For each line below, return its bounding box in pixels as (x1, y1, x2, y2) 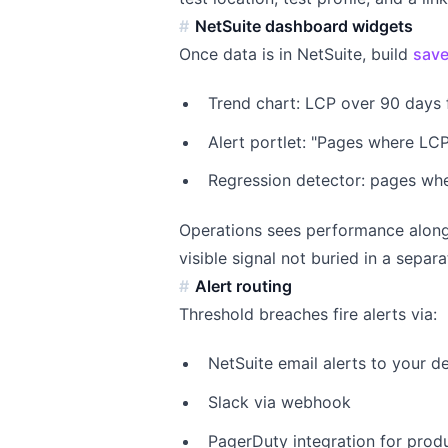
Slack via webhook (207, 392, 351, 413)
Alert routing (195, 275, 293, 296)
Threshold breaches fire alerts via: (179, 303, 438, 324)
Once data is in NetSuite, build (179, 43, 414, 64)
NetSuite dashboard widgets (195, 15, 414, 36)
